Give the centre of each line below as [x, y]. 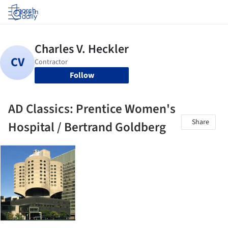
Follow [82, 75]
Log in [30, 12]
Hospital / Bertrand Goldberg [87, 127]
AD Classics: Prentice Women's [92, 109]
